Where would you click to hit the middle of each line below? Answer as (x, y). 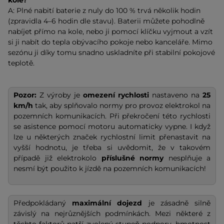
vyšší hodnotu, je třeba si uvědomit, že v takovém (112, 147)
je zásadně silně (176, 203)
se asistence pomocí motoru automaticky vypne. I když (112, 126)
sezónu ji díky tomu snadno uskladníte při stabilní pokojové (111, 52)
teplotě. (21, 63)
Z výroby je (60, 95)
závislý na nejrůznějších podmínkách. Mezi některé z (112, 213)
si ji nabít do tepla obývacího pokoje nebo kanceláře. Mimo (110, 42)
